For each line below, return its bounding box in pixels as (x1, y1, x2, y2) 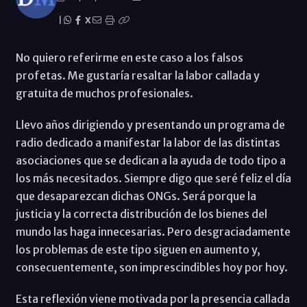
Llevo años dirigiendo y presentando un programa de (15, 117, 285, 132)
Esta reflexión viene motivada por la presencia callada (15, 291, 290, 306)
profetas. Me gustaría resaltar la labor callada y (15, 68, 260, 82)
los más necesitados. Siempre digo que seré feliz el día (15, 171, 291, 185)
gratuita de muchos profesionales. (15, 86, 193, 100)
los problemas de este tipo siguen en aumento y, (15, 242, 260, 256)
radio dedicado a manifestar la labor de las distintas (15, 135, 280, 149)
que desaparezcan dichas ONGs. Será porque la (15, 188, 256, 203)
